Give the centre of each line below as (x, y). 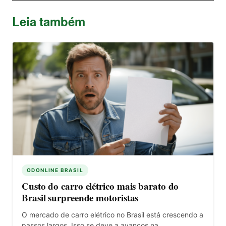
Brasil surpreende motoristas (80, 197)
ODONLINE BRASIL (55, 170)
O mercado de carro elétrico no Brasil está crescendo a (112, 214)
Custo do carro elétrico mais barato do (100, 186)
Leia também (49, 21)
